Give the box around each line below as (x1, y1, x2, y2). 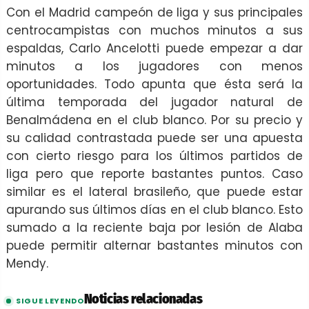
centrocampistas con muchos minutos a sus (6, 22, 303, 39)
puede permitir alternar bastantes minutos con (6, 237, 303, 255)
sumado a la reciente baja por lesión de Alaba (6, 219, 303, 237)
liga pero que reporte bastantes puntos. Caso (6, 166, 303, 183)
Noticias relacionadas (83, 290, 203, 308)
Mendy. (6, 255, 48, 272)
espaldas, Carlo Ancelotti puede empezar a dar (6, 40, 303, 57)
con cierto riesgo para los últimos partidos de (6, 148, 303, 165)
